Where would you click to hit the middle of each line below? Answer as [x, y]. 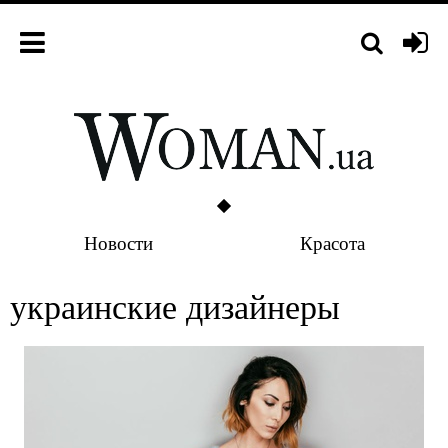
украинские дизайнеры [175, 306]
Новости [118, 242]
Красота [332, 242]
